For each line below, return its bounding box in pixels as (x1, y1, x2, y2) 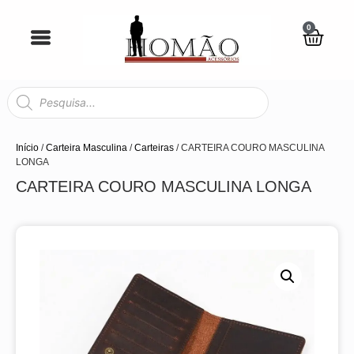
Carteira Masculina (46, 142, 127, 154)
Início (16, 142, 39, 154)
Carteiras (134, 142, 174, 154)
